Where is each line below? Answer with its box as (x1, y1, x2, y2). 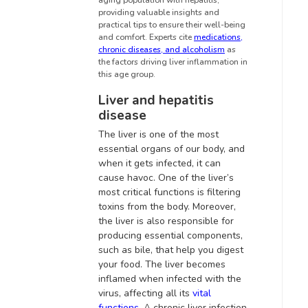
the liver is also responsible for (98, 214, 234, 228)
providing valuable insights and (98, 7, 219, 19)
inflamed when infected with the (98, 272, 241, 286)
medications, (194, 32, 243, 43)
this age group (98, 69, 153, 80)
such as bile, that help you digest (98, 243, 243, 257)
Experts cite (149, 32, 194, 43)
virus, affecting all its (98, 287, 192, 300)
